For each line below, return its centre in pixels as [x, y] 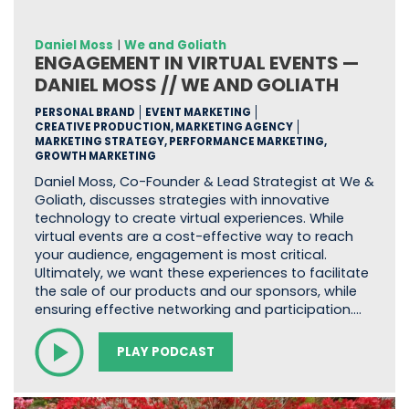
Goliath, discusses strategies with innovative [182, 200]
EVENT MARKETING [198, 113]
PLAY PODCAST [165, 352]
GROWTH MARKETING [95, 157]
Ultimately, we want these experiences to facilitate [201, 273]
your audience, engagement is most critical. [180, 255]
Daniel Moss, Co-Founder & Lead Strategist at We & [204, 182]
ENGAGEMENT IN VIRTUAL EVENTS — [196, 63]
